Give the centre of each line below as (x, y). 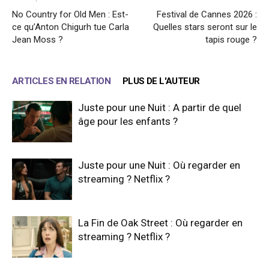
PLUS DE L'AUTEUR (161, 81)
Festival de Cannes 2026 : (207, 15)
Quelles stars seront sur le (205, 27)
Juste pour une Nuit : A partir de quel (160, 108)
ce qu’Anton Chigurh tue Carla (71, 27)
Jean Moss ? (38, 40)
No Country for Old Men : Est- (70, 15)
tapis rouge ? (231, 40)
